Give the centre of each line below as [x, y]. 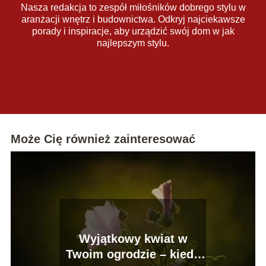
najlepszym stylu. [133, 43]
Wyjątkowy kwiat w [133, 238]
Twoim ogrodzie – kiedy [133, 254]
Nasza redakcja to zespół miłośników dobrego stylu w [133, 7]
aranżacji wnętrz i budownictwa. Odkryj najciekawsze [133, 19]
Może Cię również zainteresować [103, 139]
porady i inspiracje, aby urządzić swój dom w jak [133, 31]
